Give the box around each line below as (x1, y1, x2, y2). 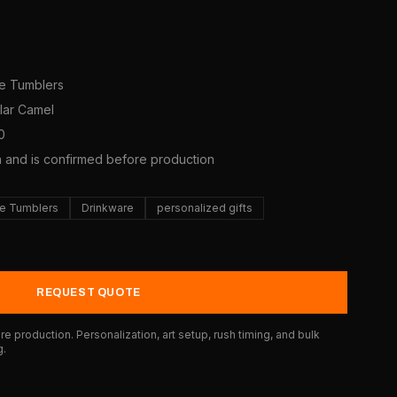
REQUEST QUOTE (36, 286, 141, 299)
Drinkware (82, 201, 134, 214)
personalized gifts (157, 201, 253, 214)
